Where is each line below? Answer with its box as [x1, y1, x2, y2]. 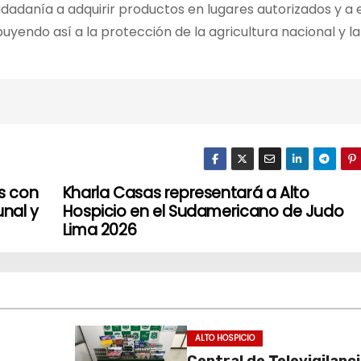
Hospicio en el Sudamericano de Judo [62, 200, 344, 222]
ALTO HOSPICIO [194, 331, 255, 344]
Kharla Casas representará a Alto [62, 181, 309, 204]
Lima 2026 [62, 218, 137, 241]
